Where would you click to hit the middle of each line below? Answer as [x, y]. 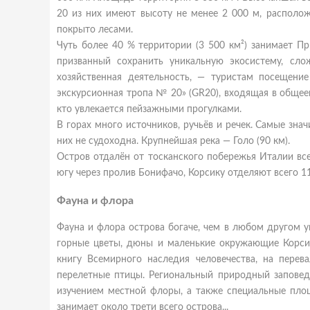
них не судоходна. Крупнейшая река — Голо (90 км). [173, 141]
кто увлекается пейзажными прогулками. [149, 109]
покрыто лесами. [95, 30]
